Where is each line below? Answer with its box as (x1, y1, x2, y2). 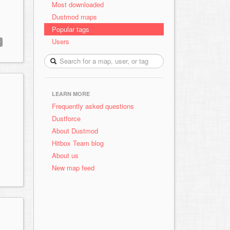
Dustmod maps (52, 12, 97, 22)
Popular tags (52, 24, 89, 34)
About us (52, 150, 79, 160)
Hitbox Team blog (52, 138, 104, 148)
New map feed (52, 163, 99, 172)
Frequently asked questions (52, 101, 134, 111)
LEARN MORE (52, 90, 90, 98)
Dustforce (52, 113, 81, 123)
